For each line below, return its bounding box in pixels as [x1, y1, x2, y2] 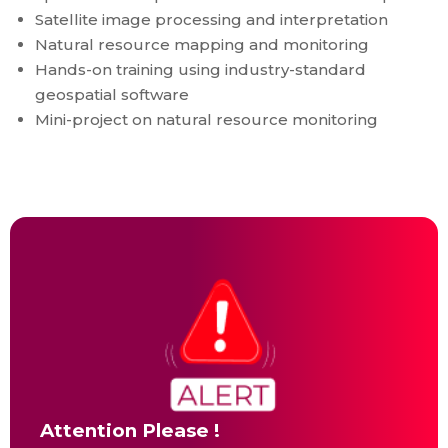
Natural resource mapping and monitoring [35, 35, 369, 54]
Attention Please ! [40, 419, 220, 443]
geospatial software [35, 85, 189, 104]
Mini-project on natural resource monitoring [35, 110, 378, 129]
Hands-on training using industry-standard [35, 60, 366, 79]
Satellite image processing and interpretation [35, 10, 388, 29]
